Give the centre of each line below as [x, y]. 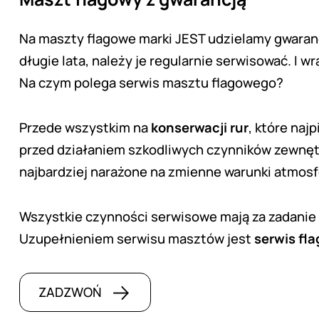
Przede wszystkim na [85, 127]
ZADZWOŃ [70, 292]
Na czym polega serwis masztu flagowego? [151, 83]
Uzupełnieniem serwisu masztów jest [137, 239]
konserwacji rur [200, 127]
